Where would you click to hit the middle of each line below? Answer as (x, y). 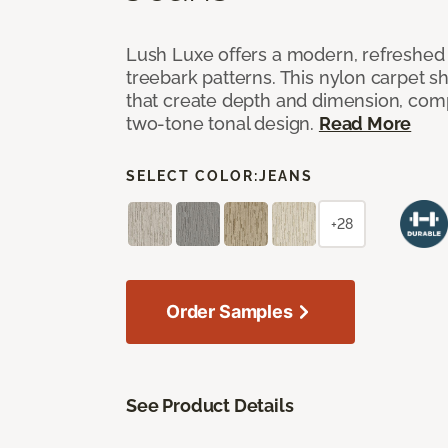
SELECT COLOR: (192, 175)
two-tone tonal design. (222, 123)
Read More (365, 123)
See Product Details (210, 405)
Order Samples (229, 311)
